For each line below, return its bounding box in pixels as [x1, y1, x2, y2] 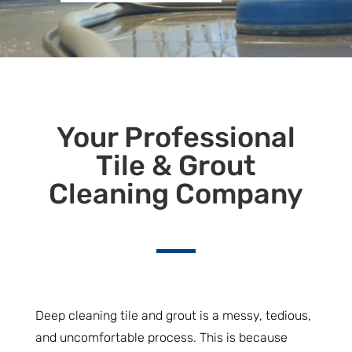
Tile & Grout [96, 148, 256, 182]
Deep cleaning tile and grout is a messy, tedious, [35, 308, 311, 323]
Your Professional [56, 120, 295, 154]
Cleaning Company [48, 177, 303, 211]
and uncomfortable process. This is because [35, 330, 288, 345]
